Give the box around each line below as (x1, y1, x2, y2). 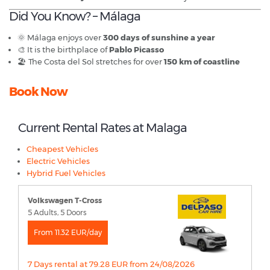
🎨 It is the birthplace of (17, 45, 109, 55)
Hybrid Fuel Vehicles (27, 168, 105, 178)
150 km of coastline (164, 57, 240, 67)
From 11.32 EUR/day (34, 228, 102, 237)
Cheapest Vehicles (27, 144, 98, 154)
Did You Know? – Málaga (9, 9, 140, 24)
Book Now (9, 84, 67, 99)
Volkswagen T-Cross (28, 196, 102, 206)
